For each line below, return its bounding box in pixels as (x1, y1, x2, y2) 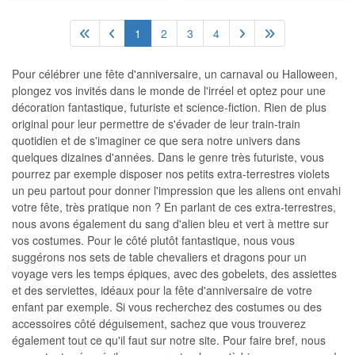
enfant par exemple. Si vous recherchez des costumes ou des (12, 299, 322, 315)
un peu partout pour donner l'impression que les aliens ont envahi (12, 182, 341, 198)
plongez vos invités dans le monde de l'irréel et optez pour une (12, 82, 326, 98)
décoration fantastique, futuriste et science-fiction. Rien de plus (12, 99, 326, 115)
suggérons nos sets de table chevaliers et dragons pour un (12, 249, 307, 265)
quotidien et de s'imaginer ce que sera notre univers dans (12, 132, 300, 148)
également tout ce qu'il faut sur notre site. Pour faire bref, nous (12, 332, 326, 348)
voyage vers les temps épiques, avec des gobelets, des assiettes (12, 265, 337, 281)
